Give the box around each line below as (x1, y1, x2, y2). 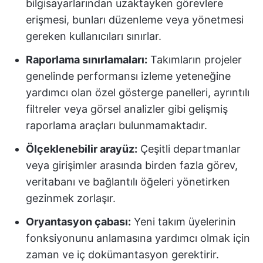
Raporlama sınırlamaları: (26, 53, 147, 66)
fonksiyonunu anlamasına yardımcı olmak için (26, 232, 250, 244)
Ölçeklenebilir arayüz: (26, 143, 137, 155)
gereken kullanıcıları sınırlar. (26, 30, 161, 42)
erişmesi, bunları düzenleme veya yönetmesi (26, 14, 244, 26)
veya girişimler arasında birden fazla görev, (26, 159, 238, 171)
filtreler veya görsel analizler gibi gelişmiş (26, 103, 228, 115)
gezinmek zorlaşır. (26, 192, 116, 204)
